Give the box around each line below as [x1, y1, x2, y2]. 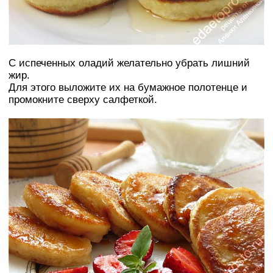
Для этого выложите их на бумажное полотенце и [9, 82, 247, 94]
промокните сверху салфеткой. [9, 94, 157, 106]
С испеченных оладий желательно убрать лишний [9, 57, 250, 69]
